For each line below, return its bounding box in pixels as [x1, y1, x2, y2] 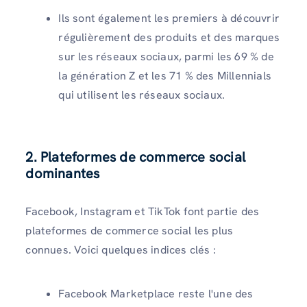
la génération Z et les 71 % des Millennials [58, 69, 271, 84]
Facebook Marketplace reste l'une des [58, 286, 254, 301]
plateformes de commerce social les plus [25, 223, 234, 238]
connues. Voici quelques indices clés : [25, 243, 216, 258]
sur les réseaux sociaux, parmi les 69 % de [58, 49, 274, 64]
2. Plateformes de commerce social [25, 148, 245, 167]
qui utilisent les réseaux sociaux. [58, 88, 225, 103]
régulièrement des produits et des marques [58, 30, 280, 45]
